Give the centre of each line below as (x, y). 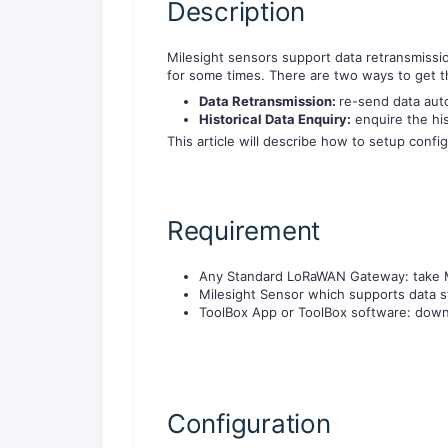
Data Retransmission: (269, 101)
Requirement (244, 230)
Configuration (249, 423)
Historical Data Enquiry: (275, 119)
